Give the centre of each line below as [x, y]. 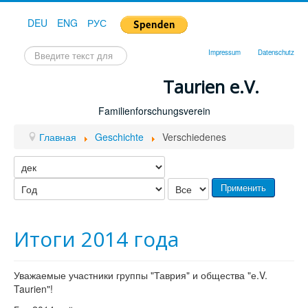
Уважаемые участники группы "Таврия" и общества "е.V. [141, 275]
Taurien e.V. [211, 87]
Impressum [224, 52]
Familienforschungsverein [154, 111]
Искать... [43, 52]
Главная [57, 137]
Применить [243, 187]
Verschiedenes [194, 137]
